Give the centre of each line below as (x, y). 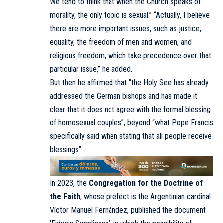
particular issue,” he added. (91, 69)
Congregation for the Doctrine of (146, 183)
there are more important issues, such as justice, (125, 28)
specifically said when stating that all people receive (131, 136)
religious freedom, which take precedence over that (130, 55)
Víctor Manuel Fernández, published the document (128, 210)
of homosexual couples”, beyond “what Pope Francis (131, 122)
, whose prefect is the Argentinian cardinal (145, 196)
